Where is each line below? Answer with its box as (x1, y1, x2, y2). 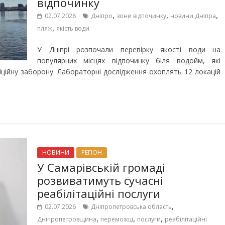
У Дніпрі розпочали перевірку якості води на (37, 45, 220, 54)
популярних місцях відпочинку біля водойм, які (37, 56, 220, 65)
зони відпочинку (117, 12, 166, 20)
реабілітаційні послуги (37, 186, 160, 201)
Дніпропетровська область (91, 202, 172, 211)
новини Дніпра (170, 12, 216, 20)
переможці (100, 215, 133, 223)
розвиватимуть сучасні (37, 173, 163, 188)
